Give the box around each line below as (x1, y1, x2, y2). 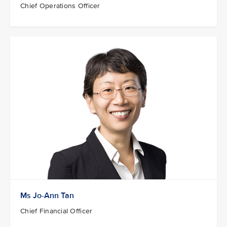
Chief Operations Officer (20, 2, 100, 11)
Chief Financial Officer (20, 206, 93, 215)
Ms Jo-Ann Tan (20, 190, 74, 201)
